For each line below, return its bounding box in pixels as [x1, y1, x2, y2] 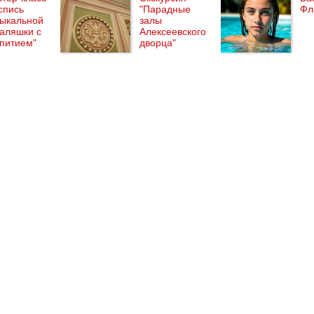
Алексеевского [139, 26, 206, 37]
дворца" [139, 37, 176, 48]
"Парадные [139, 4, 191, 15]
